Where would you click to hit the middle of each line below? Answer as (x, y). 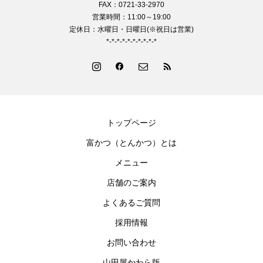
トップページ (131, 122)
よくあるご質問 (131, 202)
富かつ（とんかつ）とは (131, 142)
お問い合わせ (131, 242)
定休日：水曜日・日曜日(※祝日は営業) (131, 29)
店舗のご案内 (131, 182)
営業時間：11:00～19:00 (131, 17)
